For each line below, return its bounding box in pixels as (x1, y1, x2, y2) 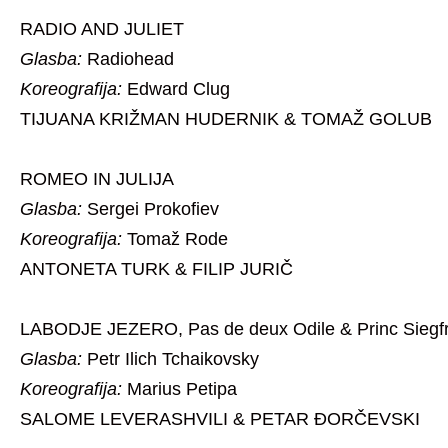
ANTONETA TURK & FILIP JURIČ (20, 259, 293, 280)
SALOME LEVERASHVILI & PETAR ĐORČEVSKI (20, 409, 420, 430)
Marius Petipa (122, 379, 237, 400)
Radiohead (82, 49, 174, 70)
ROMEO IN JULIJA (20, 169, 174, 190)
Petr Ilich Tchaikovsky (82, 349, 259, 370)
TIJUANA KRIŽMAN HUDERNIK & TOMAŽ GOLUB (20, 109, 432, 130)
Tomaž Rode (122, 229, 228, 250)
